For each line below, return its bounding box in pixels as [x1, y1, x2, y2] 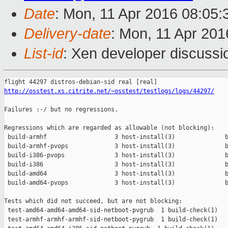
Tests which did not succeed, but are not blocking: [4, 197, 182, 205]
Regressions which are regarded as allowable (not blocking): [4, 124, 214, 132]
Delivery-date [24, 25, 111, 42]
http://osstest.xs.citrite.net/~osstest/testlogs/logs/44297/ [4, 88, 214, 95]
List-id [24, 45, 63, 62]
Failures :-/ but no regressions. [4, 106, 118, 113]
